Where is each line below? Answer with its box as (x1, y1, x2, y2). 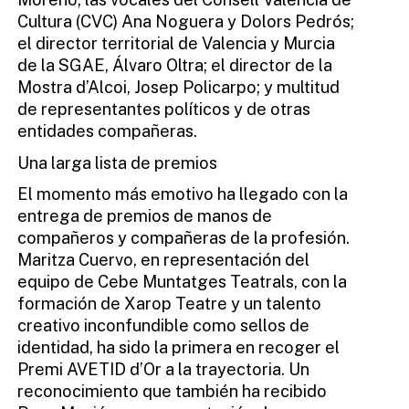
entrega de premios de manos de (16, 206, 272, 226)
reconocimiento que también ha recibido (16, 382, 327, 402)
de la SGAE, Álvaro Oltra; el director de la (16, 55, 332, 75)
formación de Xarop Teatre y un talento (16, 294, 321, 314)
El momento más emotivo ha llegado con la (16, 184, 348, 204)
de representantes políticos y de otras (16, 99, 310, 119)
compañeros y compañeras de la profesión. (16, 228, 350, 248)
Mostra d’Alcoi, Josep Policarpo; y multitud (16, 77, 340, 97)
